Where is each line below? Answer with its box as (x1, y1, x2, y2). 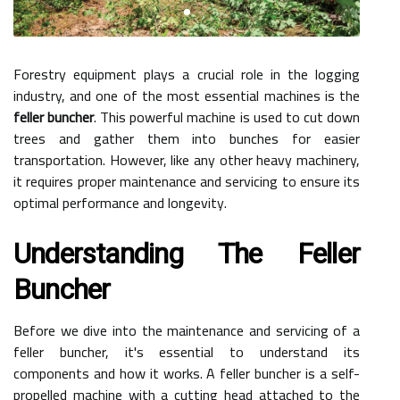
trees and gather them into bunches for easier (13, 124, 360, 152)
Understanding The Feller (13, 236, 360, 271)
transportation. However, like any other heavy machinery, (13, 146, 360, 173)
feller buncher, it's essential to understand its (13, 337, 360, 365)
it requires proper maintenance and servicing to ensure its (13, 167, 360, 195)
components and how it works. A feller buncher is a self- (13, 359, 360, 387)
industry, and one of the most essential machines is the (13, 81, 360, 109)
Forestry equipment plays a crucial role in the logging (13, 60, 360, 87)
